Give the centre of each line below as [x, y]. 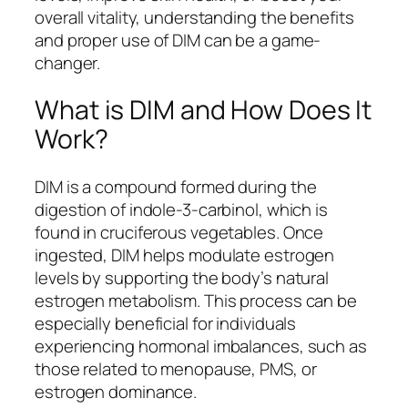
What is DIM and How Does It [204, 110]
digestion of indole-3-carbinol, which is [181, 210]
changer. [68, 62]
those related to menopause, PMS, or [176, 369]
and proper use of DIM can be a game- [178, 40]
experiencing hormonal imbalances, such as [201, 347]
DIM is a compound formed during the [176, 187]
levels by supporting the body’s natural [182, 278]
